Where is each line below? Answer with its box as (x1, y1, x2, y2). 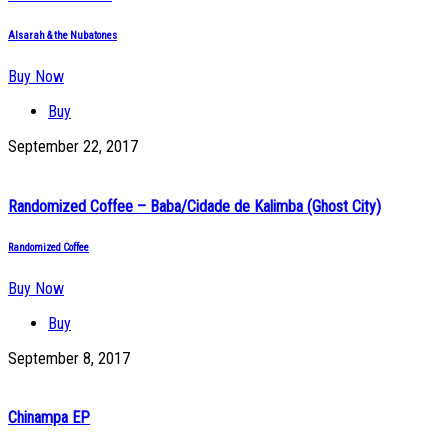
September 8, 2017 (8, 348, 130, 368)
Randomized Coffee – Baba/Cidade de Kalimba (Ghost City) (8, 196, 381, 216)
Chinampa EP (8, 407, 90, 427)
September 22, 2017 (8, 137, 138, 157)
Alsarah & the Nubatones (8, 29, 117, 43)
